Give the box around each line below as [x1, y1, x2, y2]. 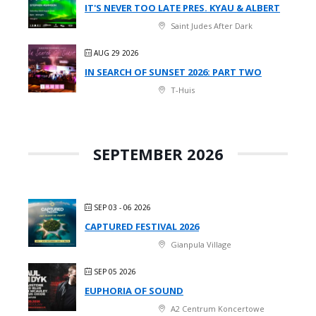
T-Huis [169, 84, 195, 95]
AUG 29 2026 [94, 47, 139, 58]
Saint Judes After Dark [169, 20, 253, 31]
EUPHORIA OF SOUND [85, 284, 183, 297]
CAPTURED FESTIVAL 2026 [85, 219, 199, 233]
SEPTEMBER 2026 [92, 142, 224, 164]
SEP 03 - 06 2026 [94, 202, 151, 212]
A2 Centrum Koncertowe [169, 303, 265, 314]
